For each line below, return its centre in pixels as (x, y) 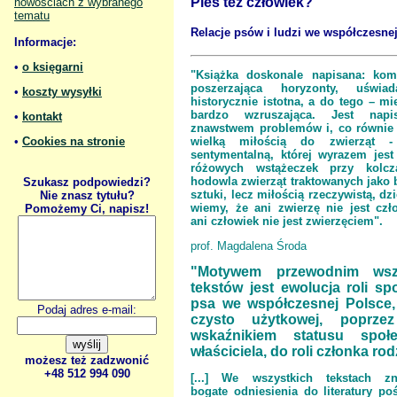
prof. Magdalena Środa (249, 245)
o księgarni (53, 67)
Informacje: (45, 42)
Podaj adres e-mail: (87, 310)
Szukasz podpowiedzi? (87, 182)
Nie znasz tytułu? (87, 195)
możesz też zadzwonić (87, 360)
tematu (32, 16)
